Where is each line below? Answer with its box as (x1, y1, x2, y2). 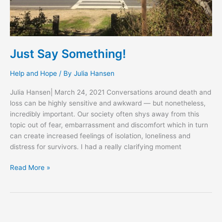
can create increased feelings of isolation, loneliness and (10, 131, 190, 140)
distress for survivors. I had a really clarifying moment (10, 142, 181, 151)
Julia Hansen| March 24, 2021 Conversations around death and (10, 88, 211, 96)
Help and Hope (10, 69, 57, 78)
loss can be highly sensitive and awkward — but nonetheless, (10, 99, 206, 107)
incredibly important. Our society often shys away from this (10, 110, 199, 118)
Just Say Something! (10, 46, 126, 61)
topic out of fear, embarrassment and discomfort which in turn (10, 120, 208, 129)
